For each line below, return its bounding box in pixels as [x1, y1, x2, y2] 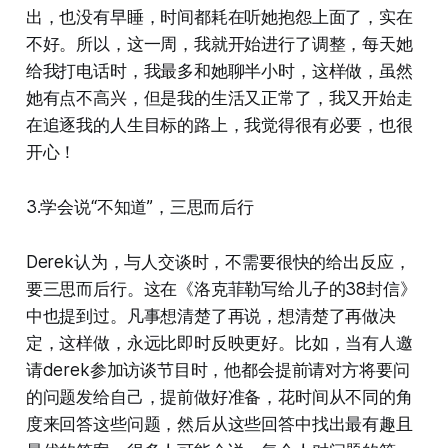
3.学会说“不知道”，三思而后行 [25, 197, 254, 218]
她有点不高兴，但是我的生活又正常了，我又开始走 [25, 88, 413, 109]
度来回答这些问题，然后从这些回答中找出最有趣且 [25, 414, 413, 435]
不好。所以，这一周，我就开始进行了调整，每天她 [25, 34, 413, 55]
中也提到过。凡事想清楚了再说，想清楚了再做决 [25, 306, 396, 327]
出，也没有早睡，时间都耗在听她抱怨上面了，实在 [25, 7, 413, 28]
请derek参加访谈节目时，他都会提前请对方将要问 [25, 360, 410, 381]
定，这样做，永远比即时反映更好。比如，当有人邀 [25, 333, 413, 354]
